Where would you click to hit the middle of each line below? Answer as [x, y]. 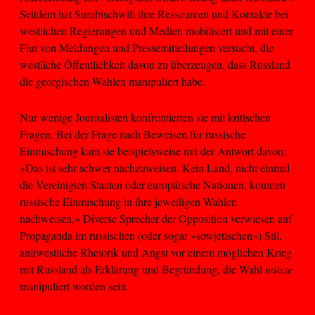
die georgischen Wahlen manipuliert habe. [112, 82]
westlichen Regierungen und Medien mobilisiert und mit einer [156, 31]
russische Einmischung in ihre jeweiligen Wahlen [128, 201]
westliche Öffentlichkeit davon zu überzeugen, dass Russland [155, 65]
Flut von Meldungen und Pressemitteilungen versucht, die [147, 48]
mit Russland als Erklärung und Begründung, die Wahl [142, 269]
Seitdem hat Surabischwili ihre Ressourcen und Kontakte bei [154, 14]
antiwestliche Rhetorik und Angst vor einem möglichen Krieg [156, 252]
